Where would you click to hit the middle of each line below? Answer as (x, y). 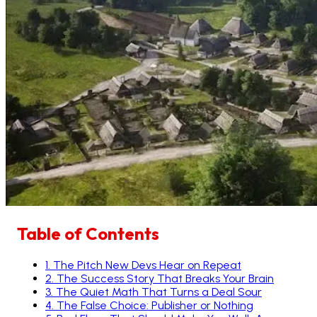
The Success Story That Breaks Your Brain (165, 278)
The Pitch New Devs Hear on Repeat (147, 265)
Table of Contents (88, 233)
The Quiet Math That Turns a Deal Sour (159, 292)
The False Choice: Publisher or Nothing (155, 305)
